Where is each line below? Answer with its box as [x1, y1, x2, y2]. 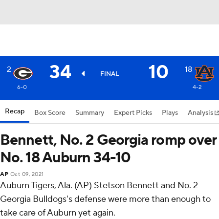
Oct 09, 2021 [10, 171, 44, 178]
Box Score [34, 109, 66, 117]
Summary [75, 109, 104, 117]
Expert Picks [114, 109, 152, 117]
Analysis [188, 109, 215, 117]
